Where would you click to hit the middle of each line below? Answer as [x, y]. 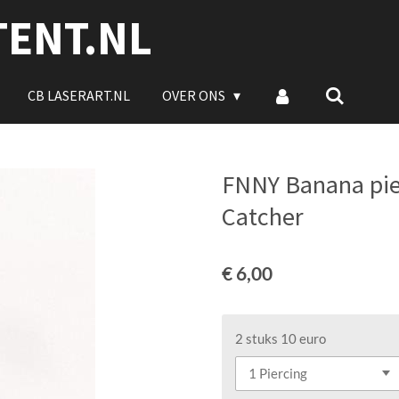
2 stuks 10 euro [281, 338]
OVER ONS [195, 95]
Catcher [263, 216]
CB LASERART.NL [78, 95]
